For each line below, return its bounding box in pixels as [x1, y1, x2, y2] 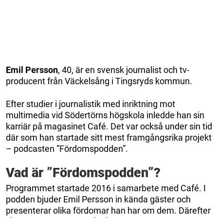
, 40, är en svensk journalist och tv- [58, 64, 189, 75]
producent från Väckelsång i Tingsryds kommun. [6, 75, 192, 86]
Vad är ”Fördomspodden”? [6, 164, 161, 181]
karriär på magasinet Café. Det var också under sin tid [6, 121, 212, 131]
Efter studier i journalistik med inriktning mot [6, 98, 175, 109]
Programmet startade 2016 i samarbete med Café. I [6, 182, 206, 193]
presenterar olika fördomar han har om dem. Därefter [6, 205, 211, 216]
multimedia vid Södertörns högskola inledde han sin [6, 109, 204, 120]
